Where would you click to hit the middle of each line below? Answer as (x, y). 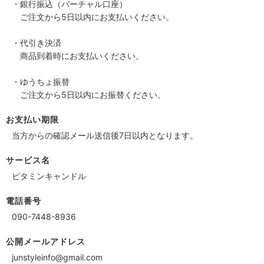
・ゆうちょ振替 (41, 81)
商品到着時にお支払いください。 (78, 55)
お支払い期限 (32, 119)
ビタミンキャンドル (49, 176)
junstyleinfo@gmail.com (57, 257)
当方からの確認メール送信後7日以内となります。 (105, 135)
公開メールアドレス (46, 241)
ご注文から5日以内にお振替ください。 (89, 94)
